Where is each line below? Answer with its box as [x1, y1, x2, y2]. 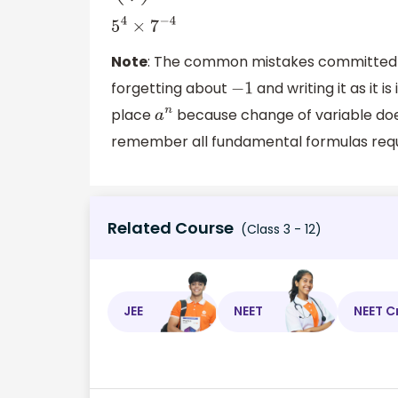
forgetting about [111, 78, 231, 99]
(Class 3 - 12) [237, 219, 322, 238]
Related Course [107, 216, 234, 239]
